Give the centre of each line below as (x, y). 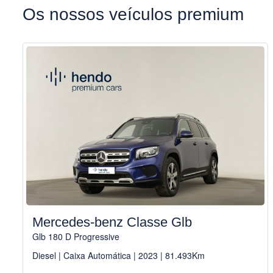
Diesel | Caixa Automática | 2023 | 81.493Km (119, 256)
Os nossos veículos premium (133, 15)
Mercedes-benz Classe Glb (112, 222)
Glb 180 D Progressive (76, 237)
